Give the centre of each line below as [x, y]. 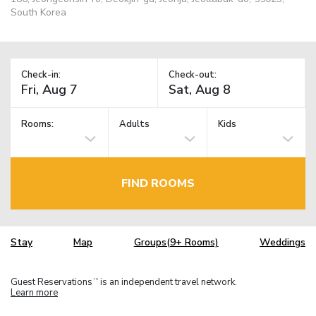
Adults [135, 124]
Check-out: [193, 74]
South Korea [38, 12]
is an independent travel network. [168, 282]
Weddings [282, 243]
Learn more [34, 292]
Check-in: [41, 74]
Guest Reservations [51, 282]
